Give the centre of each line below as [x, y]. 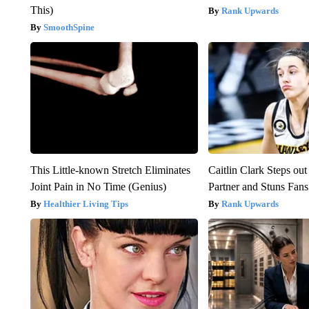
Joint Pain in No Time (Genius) [98, 187]
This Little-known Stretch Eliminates [110, 170]
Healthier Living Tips [86, 204]
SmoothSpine [69, 28]
